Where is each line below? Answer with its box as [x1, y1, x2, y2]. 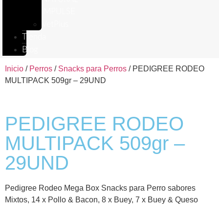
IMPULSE [42, 7, 75, 16]
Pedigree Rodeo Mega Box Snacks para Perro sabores [5, 184, 196, 192]
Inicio [5, 65, 23, 73]
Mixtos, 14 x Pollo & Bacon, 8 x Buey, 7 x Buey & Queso [5, 196, 198, 204]
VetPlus [42, 20, 68, 28]
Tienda [22, 33, 46, 41]
